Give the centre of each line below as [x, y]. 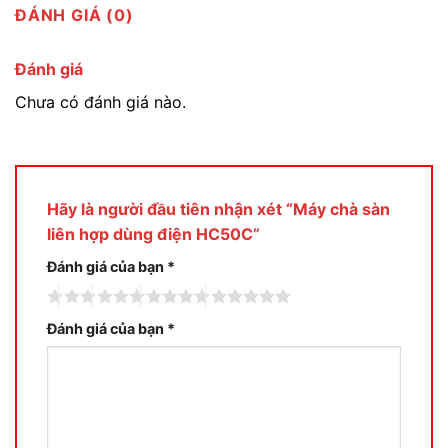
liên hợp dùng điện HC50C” [153, 234]
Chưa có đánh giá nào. [100, 101]
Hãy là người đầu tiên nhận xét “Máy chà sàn [218, 209]
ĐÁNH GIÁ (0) [74, 14]
